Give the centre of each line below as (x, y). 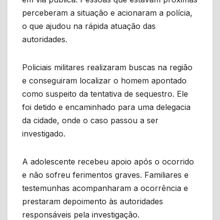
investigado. (44, 133)
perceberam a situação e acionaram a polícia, (107, 13)
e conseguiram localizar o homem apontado (104, 80)
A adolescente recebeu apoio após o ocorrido (108, 161)
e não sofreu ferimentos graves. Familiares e (105, 175)
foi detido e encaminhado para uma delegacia (106, 107)
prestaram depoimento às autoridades (93, 201)
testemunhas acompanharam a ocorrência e (105, 188)
